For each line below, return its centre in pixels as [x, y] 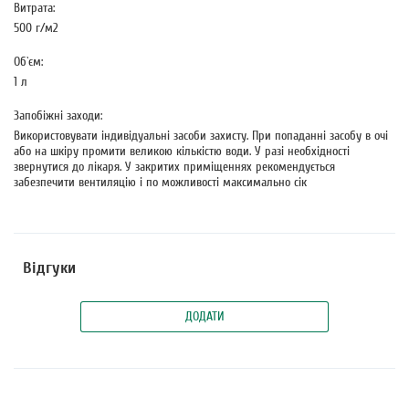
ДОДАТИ [204, 316]
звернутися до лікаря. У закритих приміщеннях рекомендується [174, 167]
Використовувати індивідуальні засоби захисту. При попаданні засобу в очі [201, 136]
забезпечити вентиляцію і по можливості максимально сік [160, 182]
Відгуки [49, 268]
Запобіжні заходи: [60, 115]
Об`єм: [30, 62]
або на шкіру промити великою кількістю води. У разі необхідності [182, 151]
